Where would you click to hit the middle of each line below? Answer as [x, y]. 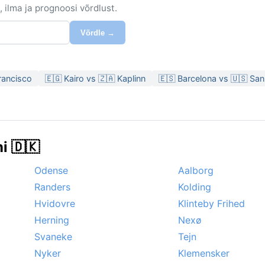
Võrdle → [98, 33]
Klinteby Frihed [211, 204]
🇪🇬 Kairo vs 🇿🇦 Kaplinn [95, 79]
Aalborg [196, 171]
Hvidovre [55, 204]
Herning [52, 220]
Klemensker [204, 253]
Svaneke [53, 237]
